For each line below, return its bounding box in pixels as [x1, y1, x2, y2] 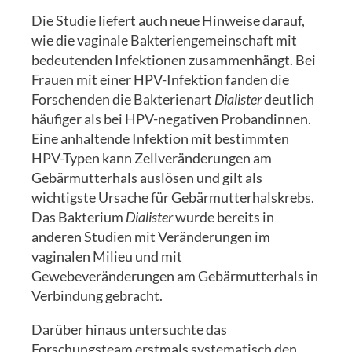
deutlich [262, 90, 314, 108]
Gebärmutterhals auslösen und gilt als [31, 168, 262, 186]
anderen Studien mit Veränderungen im [31, 227, 270, 245]
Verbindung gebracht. [31, 286, 163, 304]
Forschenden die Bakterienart [31, 90, 214, 108]
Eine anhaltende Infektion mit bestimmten [31, 129, 289, 147]
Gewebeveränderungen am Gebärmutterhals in [31, 266, 318, 284]
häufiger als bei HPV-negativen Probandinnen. [31, 109, 311, 127]
